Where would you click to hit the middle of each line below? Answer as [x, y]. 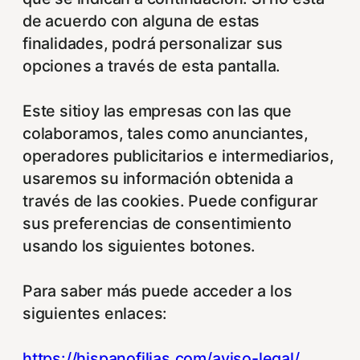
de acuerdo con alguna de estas [141, 21]
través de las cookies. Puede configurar [170, 201]
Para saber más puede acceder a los [157, 291]
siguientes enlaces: [95, 314]
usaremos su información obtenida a [158, 179]
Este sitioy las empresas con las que [157, 111]
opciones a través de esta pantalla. [152, 66]
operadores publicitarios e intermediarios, [178, 156]
